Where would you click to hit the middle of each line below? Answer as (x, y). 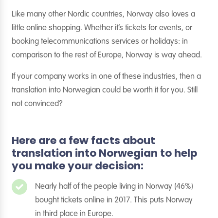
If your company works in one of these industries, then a (106, 77)
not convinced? (37, 104)
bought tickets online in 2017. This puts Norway (114, 200)
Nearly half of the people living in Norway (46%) (114, 187)
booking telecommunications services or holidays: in (100, 42)
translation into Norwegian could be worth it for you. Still (105, 90)
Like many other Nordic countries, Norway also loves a (103, 14)
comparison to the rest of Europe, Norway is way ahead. (107, 55)
